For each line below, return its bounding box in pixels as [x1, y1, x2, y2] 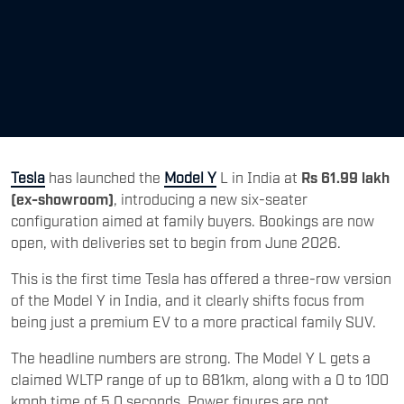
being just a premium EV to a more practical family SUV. [11, 312, 376, 331]
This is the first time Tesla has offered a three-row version [11, 269, 391, 288]
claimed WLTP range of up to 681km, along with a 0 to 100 [11, 370, 389, 389]
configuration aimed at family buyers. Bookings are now [11, 211, 374, 230]
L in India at [216, 168, 301, 187]
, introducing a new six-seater [114, 189, 308, 208]
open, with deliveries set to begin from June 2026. [11, 233, 341, 252]
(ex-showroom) [11, 189, 114, 208]
